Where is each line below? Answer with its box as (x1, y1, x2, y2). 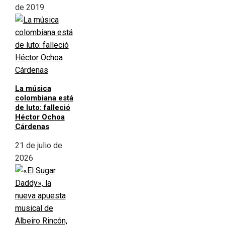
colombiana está (15, 93, 73, 103)
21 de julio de (15, 141, 62, 151)
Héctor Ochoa (15, 113, 65, 122)
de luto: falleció (15, 103, 70, 113)
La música (15, 84, 51, 93)
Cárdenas (15, 122, 49, 132)
